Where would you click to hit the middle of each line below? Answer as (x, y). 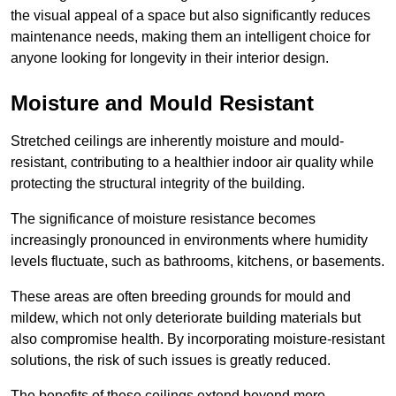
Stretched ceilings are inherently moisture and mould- (177, 141)
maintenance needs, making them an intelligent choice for (190, 36)
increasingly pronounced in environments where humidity (189, 240)
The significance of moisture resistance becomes (163, 218)
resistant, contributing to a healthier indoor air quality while (192, 162)
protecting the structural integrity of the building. (158, 183)
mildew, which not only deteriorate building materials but (186, 317)
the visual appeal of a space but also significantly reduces (190, 15)
